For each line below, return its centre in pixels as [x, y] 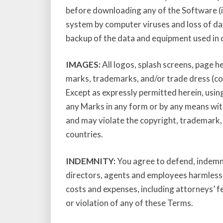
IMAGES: [83, 64]
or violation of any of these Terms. [129, 203]
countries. [84, 134]
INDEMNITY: [91, 161]
